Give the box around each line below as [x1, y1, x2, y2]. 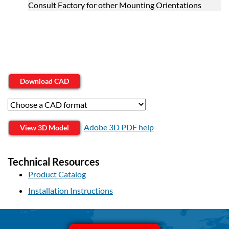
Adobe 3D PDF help [83, 122, 154, 132]
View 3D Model [20, 123, 69, 132]
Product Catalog [28, 169, 86, 179]
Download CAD [20, 77, 69, 85]
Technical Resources [8, 155, 100, 168]
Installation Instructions [28, 186, 113, 195]
